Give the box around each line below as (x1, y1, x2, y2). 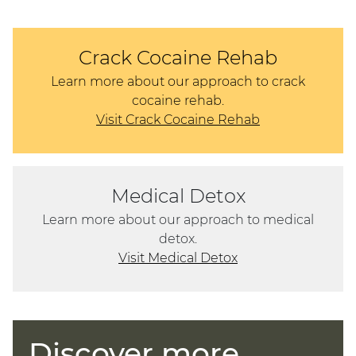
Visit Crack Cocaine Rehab (96, 112, 260, 128)
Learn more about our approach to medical (42, 212, 314, 228)
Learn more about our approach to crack (51, 74, 305, 90)
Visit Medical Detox (118, 250, 238, 266)
